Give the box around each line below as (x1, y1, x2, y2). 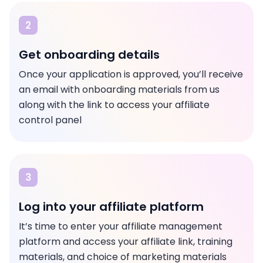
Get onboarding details (19, 46, 160, 63)
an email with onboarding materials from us (19, 83, 220, 96)
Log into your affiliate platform (19, 198, 204, 215)
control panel (19, 113, 82, 127)
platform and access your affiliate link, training (19, 235, 232, 248)
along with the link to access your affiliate (19, 98, 210, 112)
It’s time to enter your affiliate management (19, 220, 222, 233)
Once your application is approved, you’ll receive (19, 68, 243, 81)
